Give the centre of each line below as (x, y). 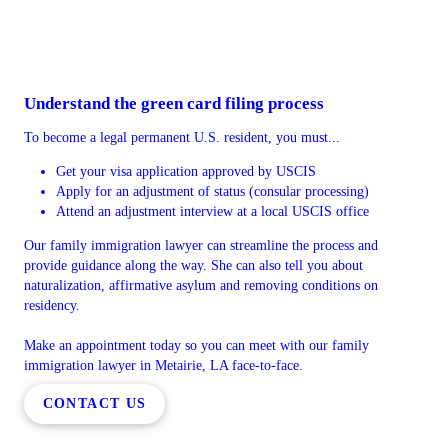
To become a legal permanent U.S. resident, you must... (182, 137)
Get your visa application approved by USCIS (186, 171)
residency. (52, 305)
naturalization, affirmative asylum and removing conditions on (201, 285)
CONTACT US (94, 403)
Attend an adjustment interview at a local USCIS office (212, 211)
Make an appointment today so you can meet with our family (196, 345)
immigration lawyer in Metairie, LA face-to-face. (163, 365)
